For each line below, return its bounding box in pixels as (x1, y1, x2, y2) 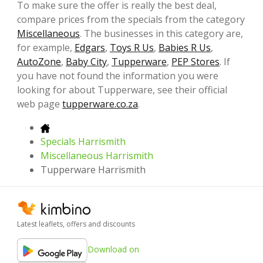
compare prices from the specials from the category (17, 12, 245, 26)
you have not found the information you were (17, 69, 218, 82)
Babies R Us (159, 41, 211, 54)
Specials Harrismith (41, 134, 126, 148)
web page (17, 97, 62, 110)
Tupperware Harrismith (41, 163, 146, 176)
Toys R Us (110, 41, 154, 54)
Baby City (66, 55, 107, 68)
